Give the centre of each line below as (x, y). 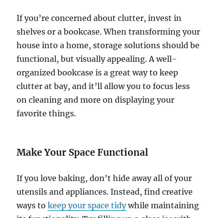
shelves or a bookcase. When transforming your (109, 31)
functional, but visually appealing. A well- (97, 59)
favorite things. (46, 113)
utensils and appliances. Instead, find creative (105, 191)
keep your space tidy (87, 205)
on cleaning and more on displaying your (96, 100)
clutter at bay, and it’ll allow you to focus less (103, 86)
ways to (32, 205)
